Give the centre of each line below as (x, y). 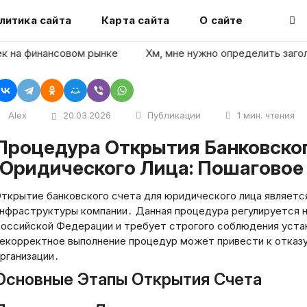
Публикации (174, 115)
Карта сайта (135, 20)
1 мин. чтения (266, 115)
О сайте (221, 20)
